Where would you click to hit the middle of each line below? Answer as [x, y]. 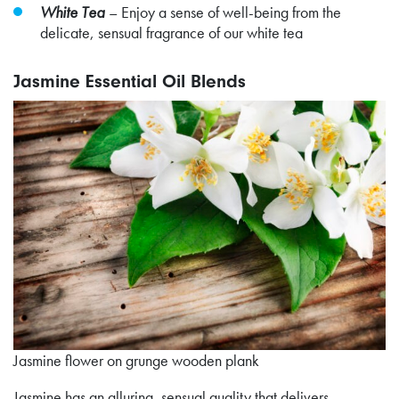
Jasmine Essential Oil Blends [130, 81]
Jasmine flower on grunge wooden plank [136, 360]
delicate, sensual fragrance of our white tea [171, 32]
